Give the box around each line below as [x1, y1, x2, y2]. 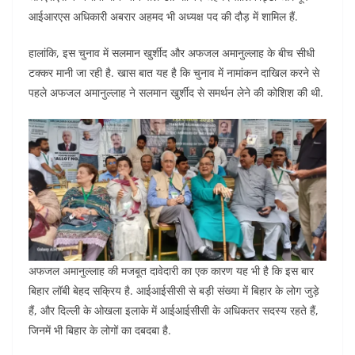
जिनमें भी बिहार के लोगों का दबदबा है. [29, 322, 171, 338]
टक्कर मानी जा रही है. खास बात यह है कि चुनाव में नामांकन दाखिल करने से [29, 65, 319, 81]
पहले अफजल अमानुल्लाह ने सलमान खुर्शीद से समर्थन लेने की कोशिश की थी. [29, 85, 323, 101]
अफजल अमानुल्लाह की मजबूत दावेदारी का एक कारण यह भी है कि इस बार [29, 262, 314, 278]
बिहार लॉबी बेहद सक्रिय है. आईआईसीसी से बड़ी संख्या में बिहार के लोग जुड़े [29, 282, 319, 298]
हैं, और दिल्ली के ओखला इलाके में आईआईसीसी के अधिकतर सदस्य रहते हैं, [29, 302, 319, 318]
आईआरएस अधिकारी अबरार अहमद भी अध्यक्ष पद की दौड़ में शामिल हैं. [29, 9, 298, 25]
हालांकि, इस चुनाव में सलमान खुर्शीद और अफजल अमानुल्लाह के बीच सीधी [29, 45, 315, 61]
